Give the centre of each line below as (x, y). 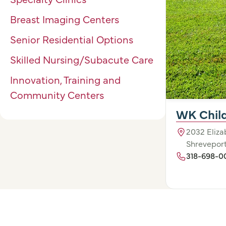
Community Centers (57, 95)
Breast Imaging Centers (65, 19)
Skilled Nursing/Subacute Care (82, 59)
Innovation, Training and (65, 79)
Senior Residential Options (72, 39)
